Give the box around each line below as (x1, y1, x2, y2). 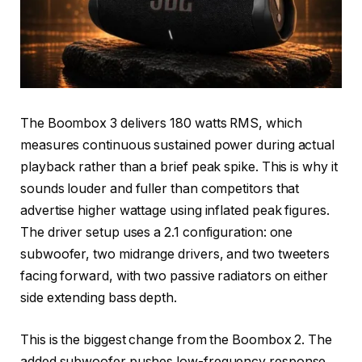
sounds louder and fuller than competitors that (20, 180, 300, 196)
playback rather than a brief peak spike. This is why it (20, 158, 338, 175)
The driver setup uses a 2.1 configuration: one (20, 224, 293, 240)
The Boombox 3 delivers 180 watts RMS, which (20, 115, 302, 131)
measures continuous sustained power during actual (20, 137, 335, 153)
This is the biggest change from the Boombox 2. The (20, 331, 333, 347)
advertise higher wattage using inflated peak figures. (20, 202, 330, 218)
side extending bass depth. (20, 289, 177, 305)
